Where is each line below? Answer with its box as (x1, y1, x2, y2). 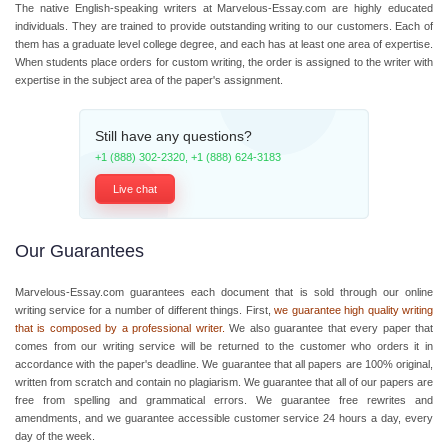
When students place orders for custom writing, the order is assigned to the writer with (15, 56, 433, 68)
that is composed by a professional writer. (15, 322, 225, 334)
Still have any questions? (95, 128, 252, 144)
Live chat (113, 183, 157, 195)
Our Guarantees (15, 241, 149, 261)
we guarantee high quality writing (270, 304, 434, 316)
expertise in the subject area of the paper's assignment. (15, 74, 283, 86)
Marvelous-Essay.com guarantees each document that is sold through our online (15, 286, 433, 298)
